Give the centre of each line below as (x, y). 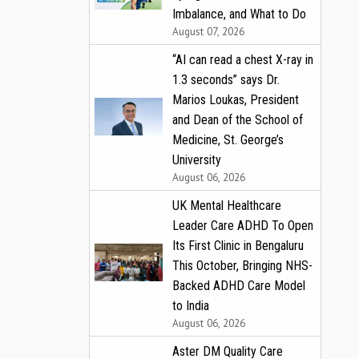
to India (191, 305)
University (197, 159)
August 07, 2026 (208, 31)
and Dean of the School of (238, 119)
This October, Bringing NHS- (242, 265)
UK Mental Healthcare (227, 205)
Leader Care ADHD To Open (243, 225)
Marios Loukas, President (236, 99)
